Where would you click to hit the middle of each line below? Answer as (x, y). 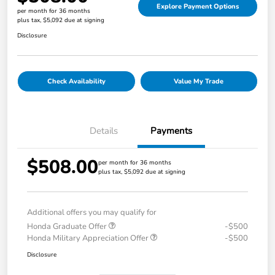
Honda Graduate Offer (68, 227)
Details (104, 131)
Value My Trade (199, 82)
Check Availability (76, 82)
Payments (171, 131)
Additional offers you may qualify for (92, 213)
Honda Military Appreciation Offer (89, 238)
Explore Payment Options (198, 7)
